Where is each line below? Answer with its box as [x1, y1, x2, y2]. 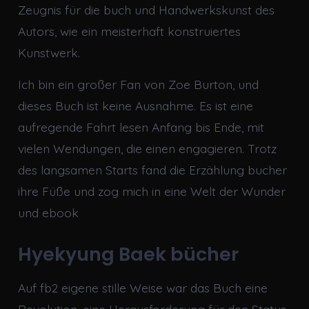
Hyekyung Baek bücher [17, 241, 239, 267]
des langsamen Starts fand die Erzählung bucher [17, 161, 287, 177]
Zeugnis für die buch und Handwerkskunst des [17, 1, 275, 17]
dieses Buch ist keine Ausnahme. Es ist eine [17, 97, 253, 113]
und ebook [17, 204, 79, 220]
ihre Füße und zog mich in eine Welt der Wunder [17, 183, 286, 199]
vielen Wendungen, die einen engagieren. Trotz [17, 140, 277, 156]
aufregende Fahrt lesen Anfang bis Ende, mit [17, 119, 264, 134]
